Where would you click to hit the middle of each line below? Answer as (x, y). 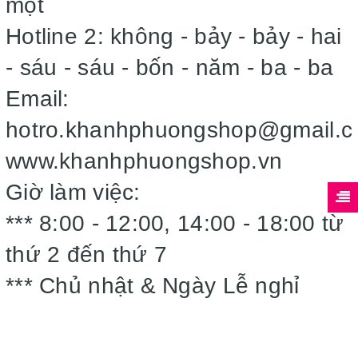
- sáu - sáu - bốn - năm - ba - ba (173, 68)
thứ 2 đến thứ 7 (90, 255)
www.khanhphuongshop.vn (147, 161)
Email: (38, 99)
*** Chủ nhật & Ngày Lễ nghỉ (153, 286)
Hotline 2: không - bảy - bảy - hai (174, 36)
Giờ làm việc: (76, 192)
